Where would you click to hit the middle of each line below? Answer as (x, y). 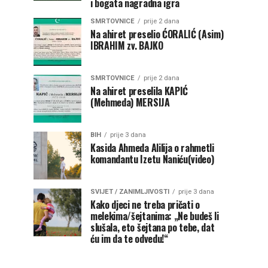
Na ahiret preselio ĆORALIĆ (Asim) (157, 34)
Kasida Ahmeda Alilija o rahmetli (152, 148)
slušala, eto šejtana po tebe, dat (153, 227)
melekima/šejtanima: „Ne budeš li (155, 216)
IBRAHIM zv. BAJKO (127, 45)
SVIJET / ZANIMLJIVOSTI (130, 192)
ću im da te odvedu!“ (129, 239)
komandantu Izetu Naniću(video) (152, 159)
